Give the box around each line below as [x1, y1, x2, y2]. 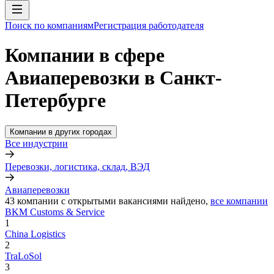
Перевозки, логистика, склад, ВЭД [5, 161, 150, 172]
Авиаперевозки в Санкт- [5, 67, 222, 89]
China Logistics [5, 228, 65, 239]
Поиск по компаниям [5, 20, 94, 31]
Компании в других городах [10, 127, 112, 136]
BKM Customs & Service [5, 206, 105, 217]
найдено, [171, 195, 208, 206]
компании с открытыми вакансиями [17, 195, 168, 206]
